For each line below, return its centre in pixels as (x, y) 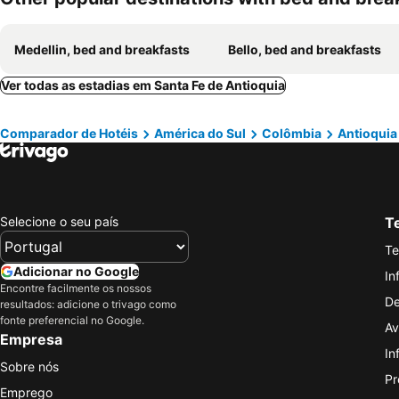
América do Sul (200, 133)
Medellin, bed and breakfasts (102, 49)
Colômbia (292, 133)
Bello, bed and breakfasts (305, 49)
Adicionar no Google (76, 271)
